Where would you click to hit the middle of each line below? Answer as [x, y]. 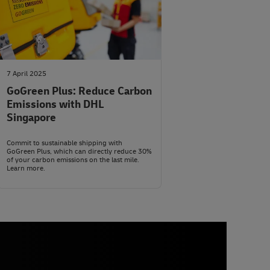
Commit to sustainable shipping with [64, 143]
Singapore [31, 118]
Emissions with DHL [55, 105]
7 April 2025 [27, 74]
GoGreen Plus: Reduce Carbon [79, 92]
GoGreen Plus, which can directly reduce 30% [79, 152]
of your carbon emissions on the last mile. [73, 160]
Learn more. [26, 169]
